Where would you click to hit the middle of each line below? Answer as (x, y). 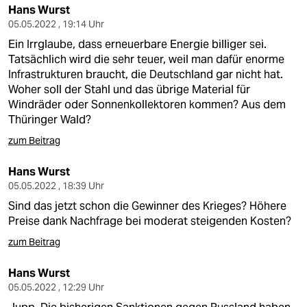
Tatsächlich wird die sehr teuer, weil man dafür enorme (146, 59)
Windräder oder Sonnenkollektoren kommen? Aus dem (147, 105)
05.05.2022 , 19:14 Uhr (56, 24)
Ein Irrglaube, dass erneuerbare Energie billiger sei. (137, 44)
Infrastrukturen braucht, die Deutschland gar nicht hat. (146, 74)
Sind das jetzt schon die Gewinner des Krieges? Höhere (147, 206)
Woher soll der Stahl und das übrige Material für (129, 89)
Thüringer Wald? (50, 120)
